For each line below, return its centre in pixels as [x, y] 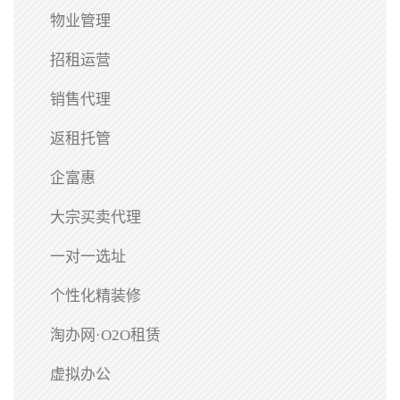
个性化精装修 [96, 296]
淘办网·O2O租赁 [105, 335]
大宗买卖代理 [96, 217]
